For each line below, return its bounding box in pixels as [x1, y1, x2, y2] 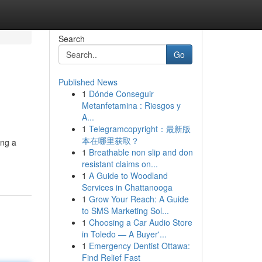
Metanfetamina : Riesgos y [81, 99, 181, 111]
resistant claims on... [81, 158, 158, 170]
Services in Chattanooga [81, 181, 173, 193]
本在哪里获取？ [81, 135, 139, 146]
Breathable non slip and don [88, 146, 193, 158]
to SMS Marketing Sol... [81, 205, 169, 216]
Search [58, 33, 85, 44]
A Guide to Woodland [88, 170, 168, 181]
